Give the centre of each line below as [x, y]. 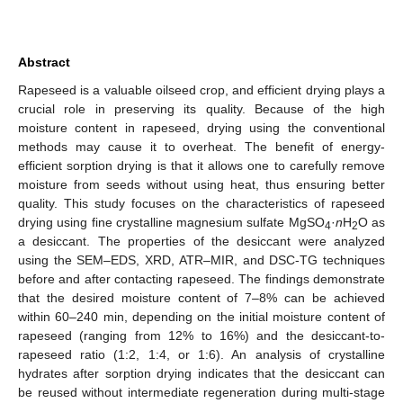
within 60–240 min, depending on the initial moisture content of [201, 316]
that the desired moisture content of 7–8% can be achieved [201, 297]
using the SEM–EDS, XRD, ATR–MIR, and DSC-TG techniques [201, 260]
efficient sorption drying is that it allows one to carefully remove [201, 165]
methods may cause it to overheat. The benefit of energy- [201, 146]
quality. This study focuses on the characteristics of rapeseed [201, 203]
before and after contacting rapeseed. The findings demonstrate [201, 278]
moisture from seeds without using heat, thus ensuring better [201, 184]
